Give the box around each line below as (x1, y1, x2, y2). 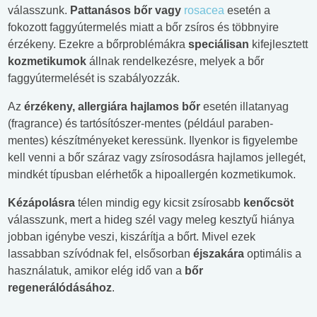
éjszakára (193, 248, 247, 260)
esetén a (227, 4, 270, 17)
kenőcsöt (243, 197, 294, 209)
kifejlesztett (252, 38, 308, 51)
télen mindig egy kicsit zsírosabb (75, 197, 243, 209)
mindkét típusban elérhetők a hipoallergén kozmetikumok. (8, 168, 296, 181)
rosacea (184, 4, 227, 17)
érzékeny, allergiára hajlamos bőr (24, 100, 200, 113)
